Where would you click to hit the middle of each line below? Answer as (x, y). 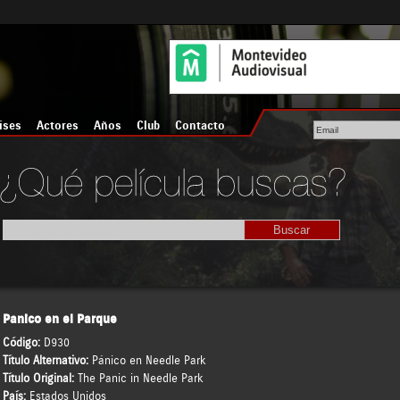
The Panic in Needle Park (140, 379)
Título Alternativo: (47, 361)
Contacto (200, 125)
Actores (58, 125)
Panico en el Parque (59, 320)
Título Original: (40, 379)
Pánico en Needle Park (149, 361)
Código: (23, 343)
